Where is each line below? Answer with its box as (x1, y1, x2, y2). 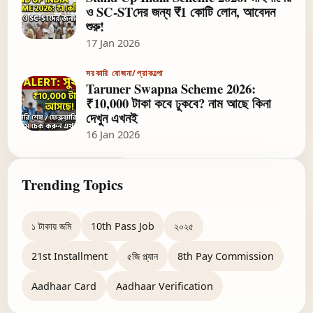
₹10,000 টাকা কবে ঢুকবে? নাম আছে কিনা (86, 94, 271, 113)
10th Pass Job (91, 219, 154, 233)
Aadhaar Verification (116, 279, 213, 293)
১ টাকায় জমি (31, 219, 71, 233)
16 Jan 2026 (86, 127, 140, 142)
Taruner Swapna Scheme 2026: (86, 79, 256, 99)
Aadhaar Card (31, 279, 96, 293)
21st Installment (31, 249, 108, 263)
